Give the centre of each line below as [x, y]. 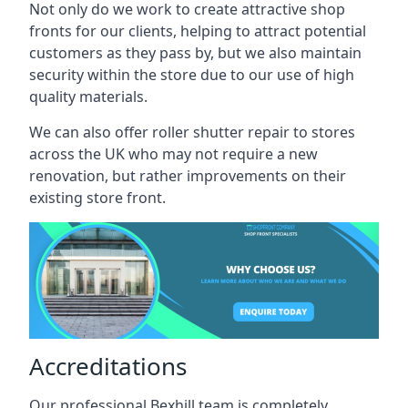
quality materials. [88, 97]
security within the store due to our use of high [192, 75]
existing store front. [97, 198]
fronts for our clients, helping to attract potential [198, 31]
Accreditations [108, 366]
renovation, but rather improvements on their [188, 176]
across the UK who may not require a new [173, 154]
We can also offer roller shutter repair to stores [192, 132]
